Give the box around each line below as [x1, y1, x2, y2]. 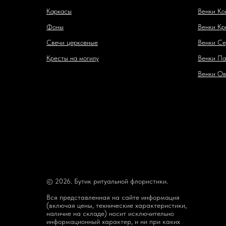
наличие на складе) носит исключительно [46, 209, 174, 218]
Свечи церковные [46, 38, 98, 47]
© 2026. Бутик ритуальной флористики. [46, 177, 168, 186]
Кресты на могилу [46, 54, 99, 63]
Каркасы [46, 7, 72, 16]
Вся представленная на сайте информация [46, 193, 180, 202]
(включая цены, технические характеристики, [46, 201, 187, 210]
